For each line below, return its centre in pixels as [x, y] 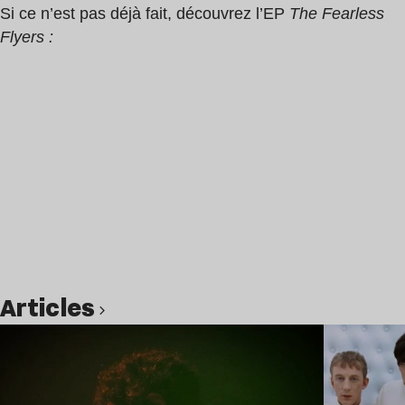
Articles [58, 308]
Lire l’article [268, 334]
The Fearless [337, 14]
